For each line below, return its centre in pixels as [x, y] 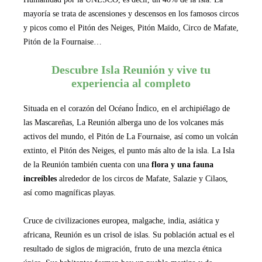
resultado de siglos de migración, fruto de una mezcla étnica [123, 249]
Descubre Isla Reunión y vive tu [131, 69]
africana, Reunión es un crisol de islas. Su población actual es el [129, 235]
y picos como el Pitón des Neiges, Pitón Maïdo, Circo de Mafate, [131, 27]
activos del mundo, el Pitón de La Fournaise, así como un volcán [131, 136]
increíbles [40, 178]
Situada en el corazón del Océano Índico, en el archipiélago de [127, 108]
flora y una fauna [182, 164]
